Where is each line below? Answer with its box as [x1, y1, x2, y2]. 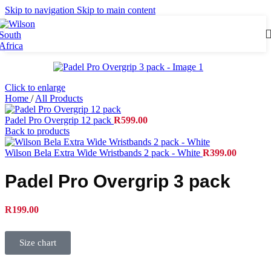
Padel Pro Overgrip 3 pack [5, 171, 230, 192]
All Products [35, 93, 83, 103]
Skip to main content [77, 5, 155, 15]
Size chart [19, 238, 56, 248]
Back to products [5, 126, 70, 136]
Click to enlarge [5, 82, 65, 93]
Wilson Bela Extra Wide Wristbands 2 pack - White [5, 148, 203, 158]
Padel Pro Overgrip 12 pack [5, 115, 114, 125]
